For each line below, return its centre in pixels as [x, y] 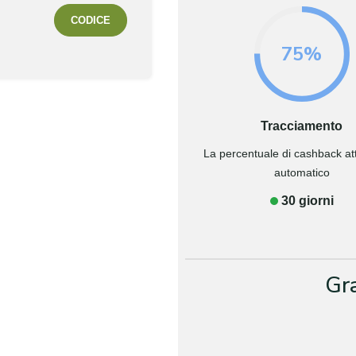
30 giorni [307, 201]
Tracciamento [302, 126]
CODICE [91, 20]
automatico [302, 172]
